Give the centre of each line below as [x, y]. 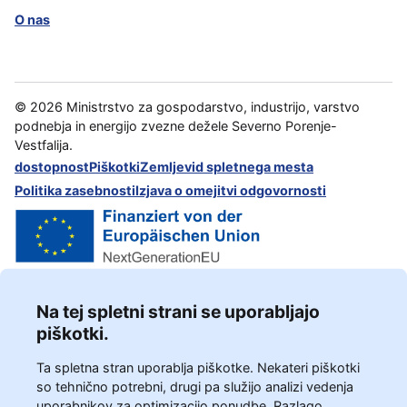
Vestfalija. [44, 145]
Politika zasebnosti [75, 191]
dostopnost [52, 167]
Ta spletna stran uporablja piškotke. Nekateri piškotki [198, 367]
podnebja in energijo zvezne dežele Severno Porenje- [176, 126]
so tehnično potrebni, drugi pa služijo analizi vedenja [195, 387]
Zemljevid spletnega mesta [227, 167]
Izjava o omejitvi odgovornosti [231, 191]
